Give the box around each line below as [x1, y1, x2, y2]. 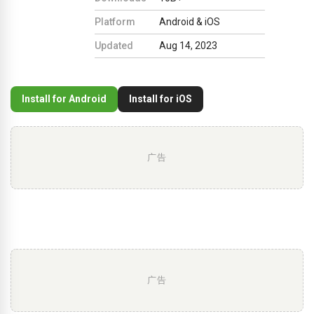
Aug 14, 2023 [159, 39, 217, 51]
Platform [95, 15, 135, 27]
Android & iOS [159, 15, 220, 27]
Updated [95, 39, 133, 51]
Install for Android [22, 93, 107, 104]
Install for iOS [129, 93, 192, 104]
